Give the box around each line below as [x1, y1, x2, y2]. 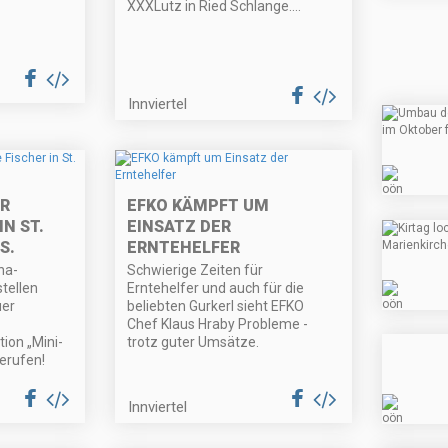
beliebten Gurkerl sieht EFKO [127, 298, 305, 315]
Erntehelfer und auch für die [127, 280, 305, 297]
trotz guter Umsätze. [127, 334, 260, 351]
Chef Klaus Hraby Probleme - [127, 316, 309, 333]
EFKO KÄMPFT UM [127, 196, 270, 216]
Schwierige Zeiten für [127, 262, 264, 279]
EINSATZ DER [127, 217, 232, 237]
